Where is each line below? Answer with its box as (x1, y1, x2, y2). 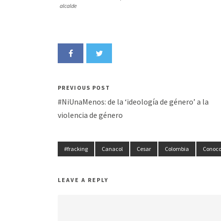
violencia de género (58, 110, 123, 120)
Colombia (165, 145, 189, 152)
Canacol (102, 145, 123, 152)
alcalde (60, 1, 77, 9)
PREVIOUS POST (58, 83, 110, 91)
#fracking (64, 145, 88, 152)
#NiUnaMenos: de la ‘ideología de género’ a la (58, 96, 209, 107)
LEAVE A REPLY (58, 176, 109, 184)
